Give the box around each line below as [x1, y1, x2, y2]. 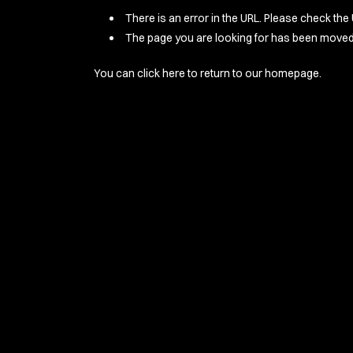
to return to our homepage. [185, 65, 322, 80]
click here [137, 65, 186, 80]
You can [94, 65, 138, 80]
